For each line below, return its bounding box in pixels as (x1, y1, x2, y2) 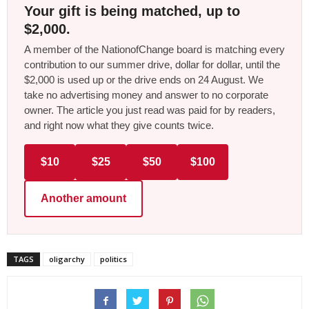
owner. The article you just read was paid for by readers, (24, 103, 275, 116)
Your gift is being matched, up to (24, 3, 240, 19)
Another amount (41, 192, 126, 204)
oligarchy (49, 253, 85, 264)
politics (100, 253, 127, 264)
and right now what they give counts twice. (24, 119, 214, 131)
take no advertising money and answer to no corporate (24, 88, 268, 101)
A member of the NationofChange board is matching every (24, 43, 285, 55)
